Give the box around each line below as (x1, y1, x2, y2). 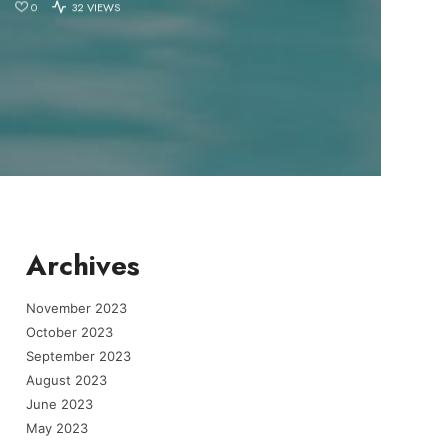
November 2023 (26, 299, 127, 316)
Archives (26, 244, 140, 286)
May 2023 (26, 420, 88, 437)
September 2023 (26, 347, 131, 364)
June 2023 (26, 396, 93, 413)
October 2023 (26, 323, 113, 340)
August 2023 (26, 372, 107, 389)
